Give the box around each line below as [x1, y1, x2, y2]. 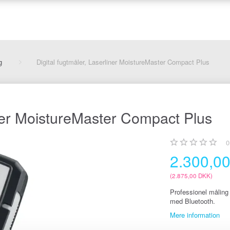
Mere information [169, 210, 220, 220]
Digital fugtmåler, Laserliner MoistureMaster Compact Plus [36, 57, 209, 67]
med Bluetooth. [169, 196, 215, 206]
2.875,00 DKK [171, 171, 210, 180]
